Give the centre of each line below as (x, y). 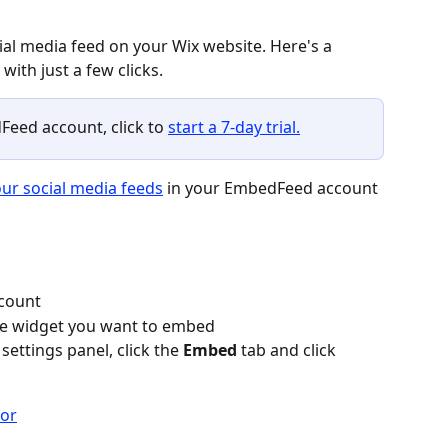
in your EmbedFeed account (272, 188)
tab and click (288, 350)
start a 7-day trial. (234, 127)
